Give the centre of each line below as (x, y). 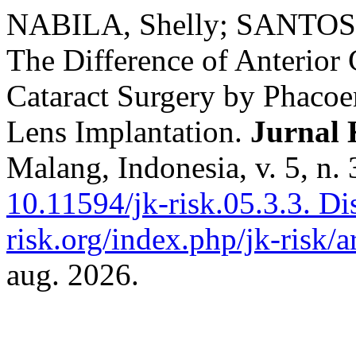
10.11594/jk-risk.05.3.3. (159, 203)
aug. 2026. (73, 275)
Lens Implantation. (128, 132)
